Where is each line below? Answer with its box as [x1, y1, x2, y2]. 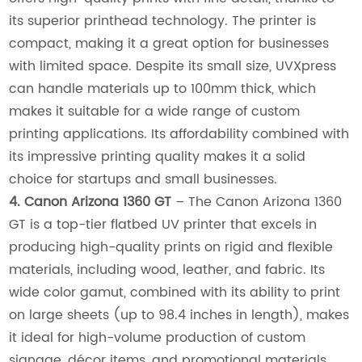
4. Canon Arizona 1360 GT [9, 192, 172, 213]
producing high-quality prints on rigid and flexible [9, 237, 334, 259]
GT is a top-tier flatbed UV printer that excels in [9, 214, 318, 236]
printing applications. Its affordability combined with [9, 124, 350, 145]
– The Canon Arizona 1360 [171, 192, 343, 213]
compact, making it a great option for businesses [9, 33, 330, 55]
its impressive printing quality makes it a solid [9, 146, 306, 168]
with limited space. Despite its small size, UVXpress [9, 56, 337, 78]
